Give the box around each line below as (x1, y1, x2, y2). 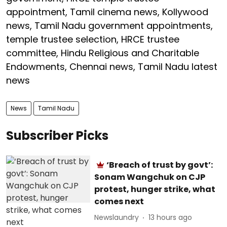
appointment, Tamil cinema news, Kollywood (6, 5, 208, 18)
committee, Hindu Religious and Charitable (6, 46, 199, 59)
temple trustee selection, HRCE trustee (6, 32, 179, 46)
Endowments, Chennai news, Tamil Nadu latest (6, 60, 217, 73)
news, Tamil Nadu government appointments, (6, 19, 213, 32)
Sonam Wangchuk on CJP (94, 171, 206, 183)
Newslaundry (94, 212, 139, 222)
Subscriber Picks (6, 127, 108, 144)
